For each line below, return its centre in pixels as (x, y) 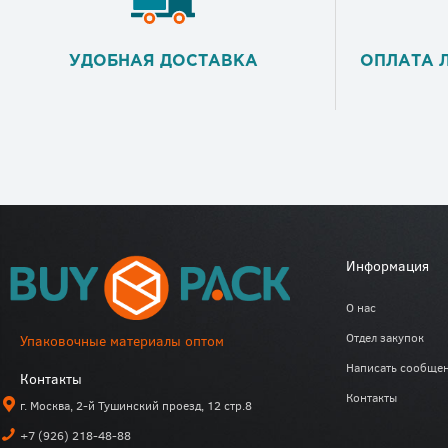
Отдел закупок (385, 337)
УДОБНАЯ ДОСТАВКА (163, 62)
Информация (387, 266)
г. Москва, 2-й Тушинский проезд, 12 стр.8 (136, 405)
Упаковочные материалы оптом (122, 341)
